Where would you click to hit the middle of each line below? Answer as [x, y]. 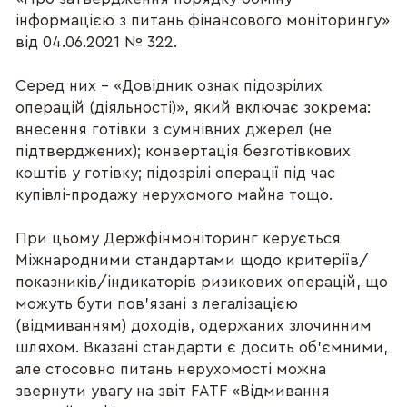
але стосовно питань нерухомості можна [171, 370]
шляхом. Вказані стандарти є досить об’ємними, [202, 348]
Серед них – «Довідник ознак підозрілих [169, 86]
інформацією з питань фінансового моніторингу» [203, 21]
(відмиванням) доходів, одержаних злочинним [194, 326]
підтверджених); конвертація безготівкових [184, 152]
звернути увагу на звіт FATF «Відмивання [173, 392]
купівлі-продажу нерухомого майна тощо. [177, 195]
